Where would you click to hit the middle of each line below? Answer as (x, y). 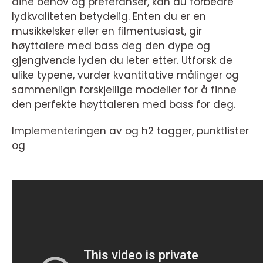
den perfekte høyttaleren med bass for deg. (124, 105)
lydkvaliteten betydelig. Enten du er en (109, 17)
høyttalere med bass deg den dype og (111, 46)
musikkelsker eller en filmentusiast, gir (107, 31)
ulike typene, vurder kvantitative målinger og (125, 75)
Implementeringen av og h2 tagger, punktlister (130, 131)
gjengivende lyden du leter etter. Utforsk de (122, 61)
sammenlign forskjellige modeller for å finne (124, 90)
